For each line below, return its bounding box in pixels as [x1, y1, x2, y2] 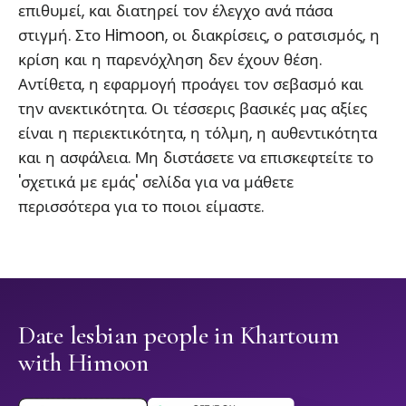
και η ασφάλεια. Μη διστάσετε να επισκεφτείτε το [18, 147, 373, 169]
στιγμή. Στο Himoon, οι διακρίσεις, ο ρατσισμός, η [18, 24, 380, 47]
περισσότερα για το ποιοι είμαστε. [18, 196, 264, 218]
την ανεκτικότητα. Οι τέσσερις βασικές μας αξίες [18, 98, 367, 121]
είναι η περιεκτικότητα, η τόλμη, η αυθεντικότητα [18, 122, 377, 145]
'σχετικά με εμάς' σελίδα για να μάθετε [18, 171, 294, 194]
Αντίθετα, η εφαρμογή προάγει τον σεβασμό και [18, 73, 363, 96]
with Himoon [18, 347, 149, 379]
